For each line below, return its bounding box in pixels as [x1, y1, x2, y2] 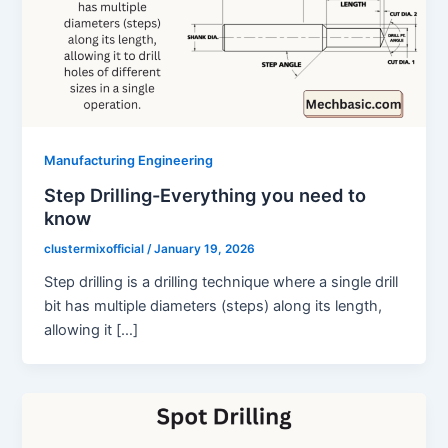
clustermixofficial [44, 242, 148, 257]
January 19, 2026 [154, 242, 256, 257]
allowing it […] [44, 320, 139, 339]
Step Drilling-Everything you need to [44, 184, 367, 207]
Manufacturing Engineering [44, 153, 214, 169]
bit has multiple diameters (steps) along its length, [44, 296, 383, 315]
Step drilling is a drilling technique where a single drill [44, 272, 399, 291]
